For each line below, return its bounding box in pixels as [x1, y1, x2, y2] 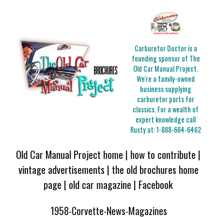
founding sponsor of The [131, 53, 200, 64]
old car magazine [69, 176, 132, 192]
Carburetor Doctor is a [134, 43, 197, 54]
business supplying [140, 84, 192, 94]
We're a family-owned [137, 74, 195, 84]
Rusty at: [130, 124, 157, 135]
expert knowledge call [136, 114, 196, 125]
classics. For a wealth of [133, 104, 199, 115]
